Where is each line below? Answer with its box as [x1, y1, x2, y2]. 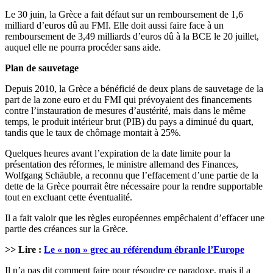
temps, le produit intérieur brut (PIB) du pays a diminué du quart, [5, 116, 253, 127]
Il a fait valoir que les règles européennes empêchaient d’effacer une [5, 213, 264, 224]
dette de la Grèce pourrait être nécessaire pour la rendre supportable [5, 181, 263, 192]
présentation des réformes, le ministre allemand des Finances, [5, 159, 238, 170]
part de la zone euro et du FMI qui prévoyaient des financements [5, 94, 252, 105]
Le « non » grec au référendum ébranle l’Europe [44, 244, 244, 255]
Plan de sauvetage [5, 63, 79, 74]
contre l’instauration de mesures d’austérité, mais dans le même [5, 105, 246, 116]
